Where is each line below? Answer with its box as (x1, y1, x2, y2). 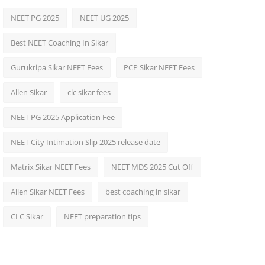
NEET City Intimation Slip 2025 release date (10, 137, 160, 147)
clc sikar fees (67, 87, 111, 98)
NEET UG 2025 (79, 12, 129, 23)
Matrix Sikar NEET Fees (10, 161, 91, 172)
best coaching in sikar (105, 186, 180, 197)
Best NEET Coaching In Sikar (10, 37, 108, 48)
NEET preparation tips (63, 211, 141, 222)
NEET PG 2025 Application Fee (10, 112, 115, 122)
